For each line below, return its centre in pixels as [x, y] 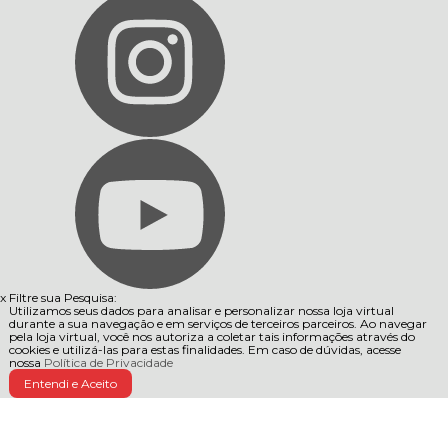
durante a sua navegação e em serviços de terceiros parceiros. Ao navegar [217, 323]
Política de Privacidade [108, 362]
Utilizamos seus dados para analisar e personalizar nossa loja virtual [201, 310]
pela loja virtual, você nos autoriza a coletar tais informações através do [211, 336]
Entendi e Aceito [70, 383]
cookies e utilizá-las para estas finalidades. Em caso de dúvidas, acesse [204, 349]
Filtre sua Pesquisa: [63, 297]
